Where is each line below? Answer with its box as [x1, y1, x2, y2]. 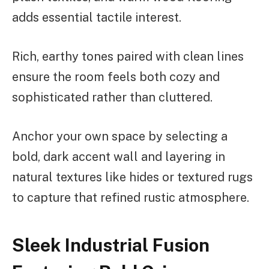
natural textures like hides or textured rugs [12, 169, 253, 184]
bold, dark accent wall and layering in [12, 149, 225, 164]
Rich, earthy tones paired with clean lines [12, 49, 244, 64]
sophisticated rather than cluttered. [12, 90, 213, 105]
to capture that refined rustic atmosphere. [12, 190, 249, 205]
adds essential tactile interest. [12, 10, 181, 25]
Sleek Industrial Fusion [12, 234, 210, 256]
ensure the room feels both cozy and [12, 70, 220, 85]
